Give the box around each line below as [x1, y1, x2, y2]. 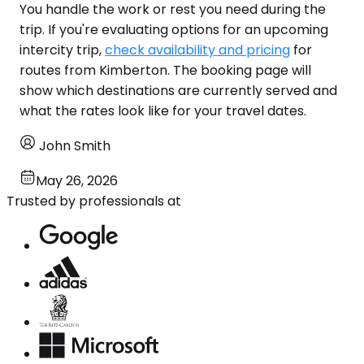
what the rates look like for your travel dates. [19, 101, 306, 120]
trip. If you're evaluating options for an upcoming [19, 19, 328, 39]
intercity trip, [19, 40, 105, 59]
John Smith [39, 136, 110, 155]
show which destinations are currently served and [19, 80, 337, 100]
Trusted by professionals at [6, 191, 181, 210]
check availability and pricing [105, 40, 290, 59]
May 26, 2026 [36, 171, 118, 190]
